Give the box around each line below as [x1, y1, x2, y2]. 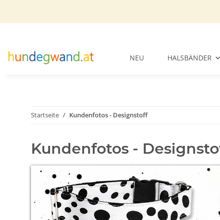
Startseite [31, 110, 59, 120]
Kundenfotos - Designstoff [69, 110, 147, 120]
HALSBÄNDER [167, 53, 212, 63]
